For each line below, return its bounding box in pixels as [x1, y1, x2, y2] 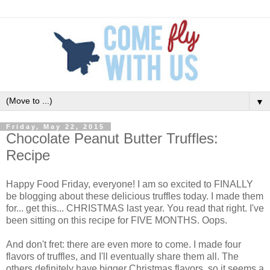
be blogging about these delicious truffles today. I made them [6, 190, 263, 201]
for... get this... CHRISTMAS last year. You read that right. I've [6, 202, 264, 213]
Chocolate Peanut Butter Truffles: [6, 130, 218, 146]
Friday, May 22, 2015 [6, 123, 105, 130]
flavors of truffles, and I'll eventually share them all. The [6, 251, 239, 262]
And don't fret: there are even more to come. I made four [6, 239, 241, 250]
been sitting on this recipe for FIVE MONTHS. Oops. [6, 215, 227, 225]
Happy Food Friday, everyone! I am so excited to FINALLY [6, 178, 253, 189]
